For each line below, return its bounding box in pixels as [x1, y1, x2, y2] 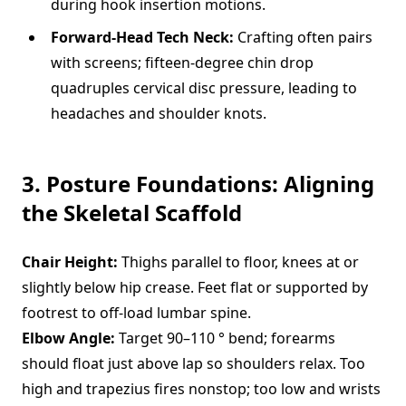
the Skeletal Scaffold [22, 198, 242, 227]
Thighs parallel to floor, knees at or [118, 252, 359, 272]
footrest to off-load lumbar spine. [22, 303, 251, 323]
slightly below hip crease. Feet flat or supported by [22, 277, 368, 297]
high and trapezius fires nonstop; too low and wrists [22, 379, 381, 399]
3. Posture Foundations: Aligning [22, 169, 374, 198]
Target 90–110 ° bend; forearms [115, 328, 335, 348]
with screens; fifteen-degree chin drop [51, 53, 314, 72]
